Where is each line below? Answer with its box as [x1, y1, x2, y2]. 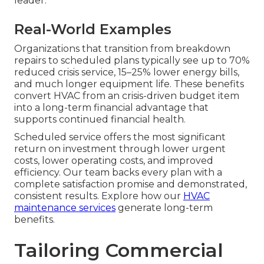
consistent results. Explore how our [14, 190, 183, 202]
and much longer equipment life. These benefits [14, 78, 244, 90]
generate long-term [115, 202, 213, 214]
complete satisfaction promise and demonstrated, [14, 179, 247, 190]
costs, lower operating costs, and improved [14, 155, 213, 167]
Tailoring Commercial [14, 239, 223, 262]
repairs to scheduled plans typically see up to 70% [14, 55, 250, 67]
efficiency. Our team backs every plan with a [14, 167, 222, 179]
